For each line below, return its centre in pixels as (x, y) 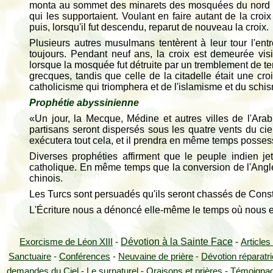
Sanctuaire (30, 257)
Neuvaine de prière (156, 257)
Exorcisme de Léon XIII (66, 242)
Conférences (85, 257)
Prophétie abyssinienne (84, 103)
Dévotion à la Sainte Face (177, 242)
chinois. (46, 178)
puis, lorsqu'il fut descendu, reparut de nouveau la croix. (149, 27)
